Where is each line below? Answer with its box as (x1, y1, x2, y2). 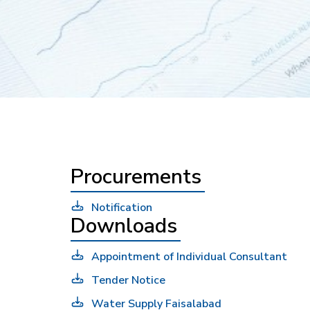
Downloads (71, 211, 177, 240)
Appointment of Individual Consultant (91, 248, 287, 264)
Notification (91, 199, 152, 215)
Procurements (71, 162, 201, 191)
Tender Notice (91, 272, 165, 288)
